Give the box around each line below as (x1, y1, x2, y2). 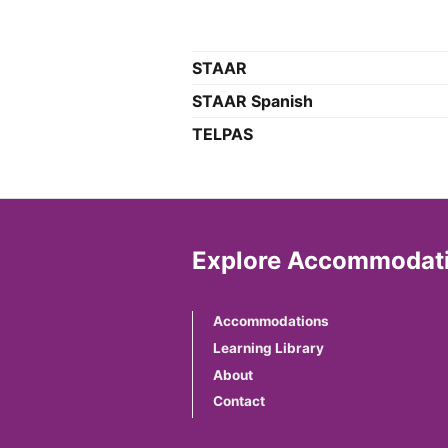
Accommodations (213, 312, 330, 329)
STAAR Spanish (192, 90, 313, 111)
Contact (213, 393, 266, 410)
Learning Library (213, 339, 325, 356)
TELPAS (192, 123, 253, 144)
